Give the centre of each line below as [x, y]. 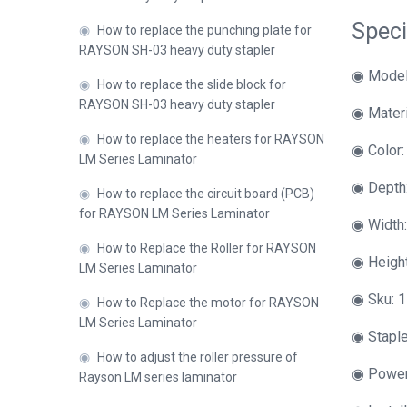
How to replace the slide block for [192, 84]
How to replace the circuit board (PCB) [206, 194]
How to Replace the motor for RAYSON [208, 303]
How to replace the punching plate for [204, 30]
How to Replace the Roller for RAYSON [207, 248]
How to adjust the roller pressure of [198, 357]
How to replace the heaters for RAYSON [211, 139]
